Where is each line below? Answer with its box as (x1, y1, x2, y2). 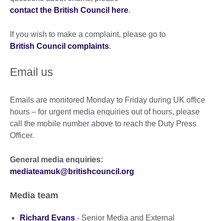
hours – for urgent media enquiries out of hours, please (10, 107, 200, 116)
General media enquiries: (10, 155, 103, 164)
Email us (10, 65, 53, 78)
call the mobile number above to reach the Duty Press (10, 119, 196, 128)
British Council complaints (10, 41, 109, 50)
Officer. (10, 131, 34, 140)
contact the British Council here (10, 5, 128, 14)
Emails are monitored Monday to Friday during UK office (10, 95, 205, 104)
